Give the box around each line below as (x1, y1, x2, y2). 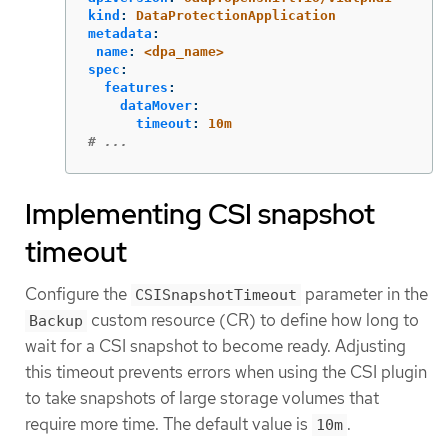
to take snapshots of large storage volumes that (25, 386, 379, 409)
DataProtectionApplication (136, 7, 336, 23)
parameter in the (301, 282, 428, 305)
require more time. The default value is (25, 412, 312, 435)
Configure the (25, 282, 131, 305)
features (104, 79, 168, 95)
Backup (29, 311, 83, 330)
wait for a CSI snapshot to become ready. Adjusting (25, 334, 406, 357)
